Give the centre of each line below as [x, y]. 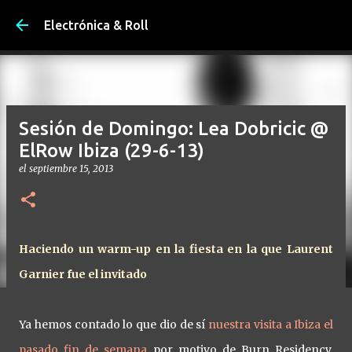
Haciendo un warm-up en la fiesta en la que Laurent [176, 249]
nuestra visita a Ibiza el [271, 324]
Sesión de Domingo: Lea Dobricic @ [174, 128]
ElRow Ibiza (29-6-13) [112, 150]
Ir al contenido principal [198, 20]
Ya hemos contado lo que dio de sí [114, 324]
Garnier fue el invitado [83, 274]
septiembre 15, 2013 [71, 169]
